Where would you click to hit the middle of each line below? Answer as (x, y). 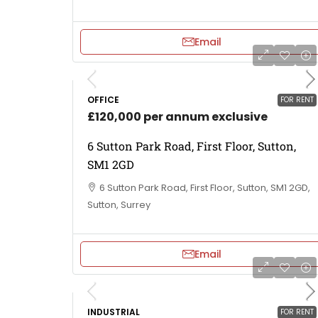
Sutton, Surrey (119, 204)
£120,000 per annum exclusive (177, 116)
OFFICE (103, 99)
